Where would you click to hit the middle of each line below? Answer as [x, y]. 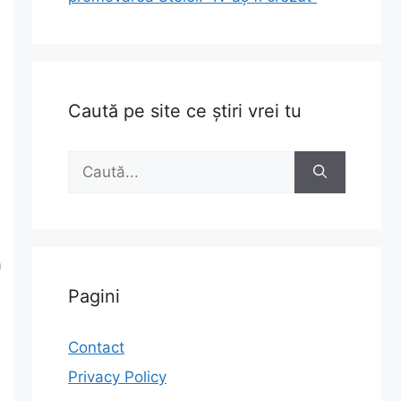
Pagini [94, 296]
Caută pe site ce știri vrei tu [185, 111]
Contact [96, 347]
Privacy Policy [117, 377]
